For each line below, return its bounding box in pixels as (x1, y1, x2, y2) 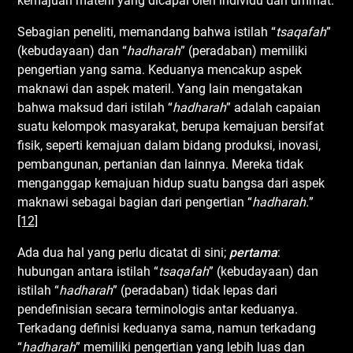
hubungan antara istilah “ (17, 263, 159, 279)
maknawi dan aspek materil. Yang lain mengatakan (17, 80, 303, 96)
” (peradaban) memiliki (180, 43, 308, 58)
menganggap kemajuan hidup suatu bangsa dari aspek (17, 175, 325, 191)
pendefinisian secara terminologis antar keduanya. (17, 301, 299, 317)
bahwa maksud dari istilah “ (17, 99, 173, 115)
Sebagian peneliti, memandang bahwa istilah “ (17, 24, 277, 39)
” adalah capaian (226, 99, 321, 115)
